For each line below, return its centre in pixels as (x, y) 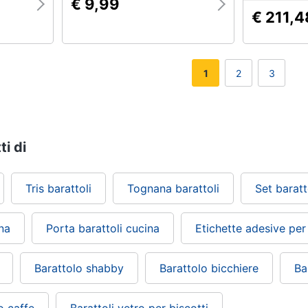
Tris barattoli (58, 188)
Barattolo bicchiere (209, 268)
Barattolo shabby (79, 268)
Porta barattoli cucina (103, 228)
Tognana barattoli (173, 188)
